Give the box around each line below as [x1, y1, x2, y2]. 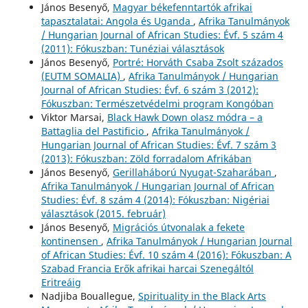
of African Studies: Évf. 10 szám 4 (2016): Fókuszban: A [41, 247, 291, 261]
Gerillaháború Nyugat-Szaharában [112, 165, 274, 179]
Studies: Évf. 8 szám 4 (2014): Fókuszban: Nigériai [41, 192, 269, 206]
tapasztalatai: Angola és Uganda [41, 14, 193, 27]
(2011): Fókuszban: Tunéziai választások [41, 41, 224, 55]
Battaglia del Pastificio [41, 124, 146, 137]
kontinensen [41, 234, 101, 247]
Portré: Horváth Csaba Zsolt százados [112, 55, 283, 69]
